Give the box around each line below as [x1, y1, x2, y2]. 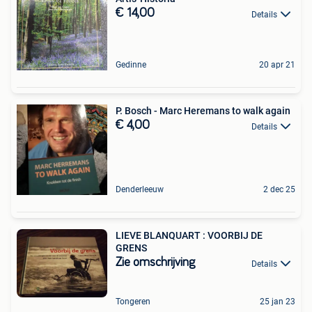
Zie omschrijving [116, 256, 195, 270]
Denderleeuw [116, 185, 164, 195]
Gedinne [116, 60, 146, 70]
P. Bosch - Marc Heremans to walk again [116, 105, 290, 117]
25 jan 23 [260, 296, 295, 306]
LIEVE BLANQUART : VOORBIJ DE [116, 230, 263, 242]
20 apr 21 [259, 60, 295, 70]
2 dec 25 [263, 185, 295, 195]
